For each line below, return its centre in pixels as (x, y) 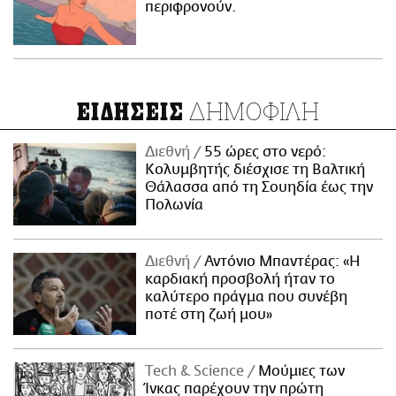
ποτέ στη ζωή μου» (209, 314)
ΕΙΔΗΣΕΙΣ (130, 113)
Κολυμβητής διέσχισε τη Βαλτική (255, 170)
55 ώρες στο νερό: (264, 152)
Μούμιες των (300, 371)
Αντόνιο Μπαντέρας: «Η (281, 261)
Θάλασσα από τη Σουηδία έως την (259, 188)
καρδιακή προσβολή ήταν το (240, 279)
